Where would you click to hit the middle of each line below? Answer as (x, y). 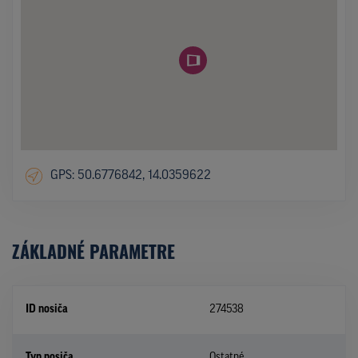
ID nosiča (47, 309)
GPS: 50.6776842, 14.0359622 (130, 176)
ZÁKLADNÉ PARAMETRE (93, 251)
